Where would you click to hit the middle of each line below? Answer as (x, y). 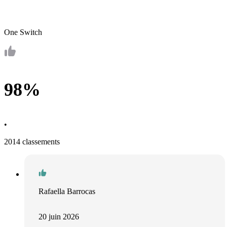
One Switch (23, 32)
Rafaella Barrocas (67, 192)
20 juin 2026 (59, 217)
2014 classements (32, 142)
